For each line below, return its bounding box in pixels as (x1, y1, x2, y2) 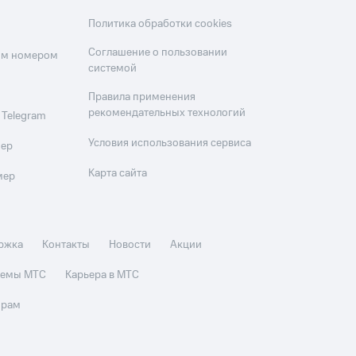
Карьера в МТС (65, 267, 140, 283)
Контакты (42, 237, 91, 253)
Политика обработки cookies (88, 16, 233, 32)
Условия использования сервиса (88, 135, 252, 151)
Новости (109, 237, 152, 253)
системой (88, 60, 137, 76)
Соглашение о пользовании (88, 44, 228, 60)
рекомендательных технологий (88, 105, 246, 121)
